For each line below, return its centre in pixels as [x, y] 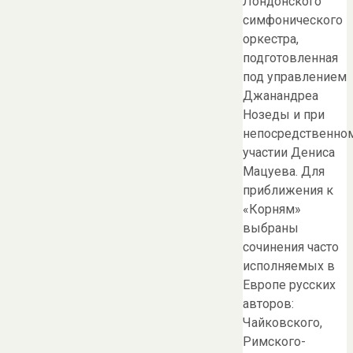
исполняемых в [289, 266]
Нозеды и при [284, 115]
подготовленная [290, 58]
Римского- [274, 342]
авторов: [268, 304]
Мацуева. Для [284, 172]
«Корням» [272, 210]
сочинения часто [291, 247]
